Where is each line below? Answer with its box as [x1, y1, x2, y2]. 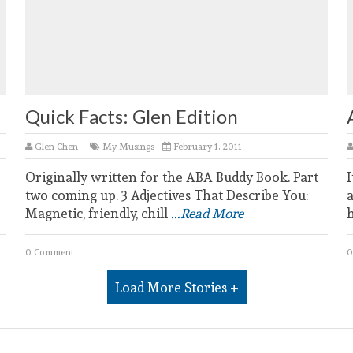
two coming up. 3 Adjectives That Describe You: [25, 184, 308, 206]
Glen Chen [35, 139, 78, 154]
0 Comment [25, 244, 74, 259]
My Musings [102, 139, 154, 154]
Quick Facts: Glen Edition [25, 105, 238, 128]
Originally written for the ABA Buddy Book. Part [25, 166, 318, 188]
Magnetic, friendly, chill [25, 203, 171, 224]
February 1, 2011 [171, 139, 242, 154]
